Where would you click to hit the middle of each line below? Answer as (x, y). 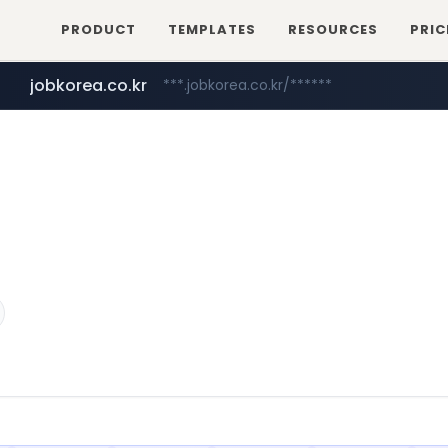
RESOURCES (333, 29)
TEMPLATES (212, 29)
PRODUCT (99, 29)
